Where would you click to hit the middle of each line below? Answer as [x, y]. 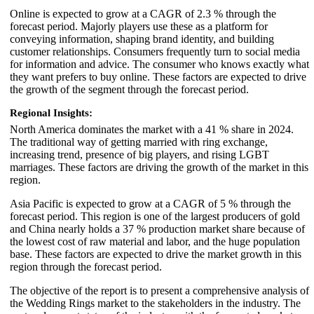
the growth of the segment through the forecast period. [129, 89]
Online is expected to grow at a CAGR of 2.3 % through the [143, 13]
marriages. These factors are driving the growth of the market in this [159, 167]
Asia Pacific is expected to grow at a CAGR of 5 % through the [150, 203]
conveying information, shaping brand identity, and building [142, 39]
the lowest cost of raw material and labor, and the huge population [155, 241]
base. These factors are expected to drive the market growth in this [156, 254]
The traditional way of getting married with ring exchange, [139, 142]
